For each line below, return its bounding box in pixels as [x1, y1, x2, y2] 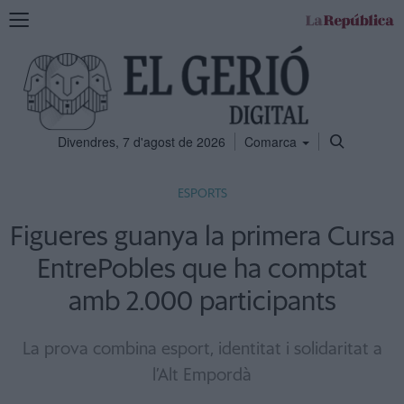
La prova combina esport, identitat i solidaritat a [22, 341, 382, 358]
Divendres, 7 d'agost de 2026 [58, 133, 225, 151]
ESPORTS [177, 188, 227, 200]
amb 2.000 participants [68, 289, 336, 316]
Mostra [8, 8, 48, 26]
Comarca [244, 133, 300, 151]
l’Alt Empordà [152, 367, 252, 384]
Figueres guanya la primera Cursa [9, 224, 395, 251]
